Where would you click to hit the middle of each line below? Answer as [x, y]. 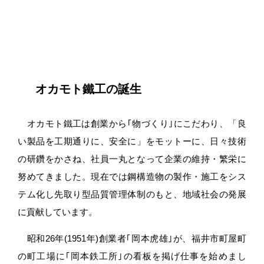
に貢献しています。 [58, 212]
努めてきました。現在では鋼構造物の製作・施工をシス [132, 177]
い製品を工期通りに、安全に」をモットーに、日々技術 [132, 141]
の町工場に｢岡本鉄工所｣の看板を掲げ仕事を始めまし [132, 256]
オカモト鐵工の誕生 [89, 89]
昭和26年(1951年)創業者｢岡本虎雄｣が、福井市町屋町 [132, 239]
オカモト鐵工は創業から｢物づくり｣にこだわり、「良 [132, 124]
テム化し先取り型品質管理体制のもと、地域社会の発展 [132, 194]
